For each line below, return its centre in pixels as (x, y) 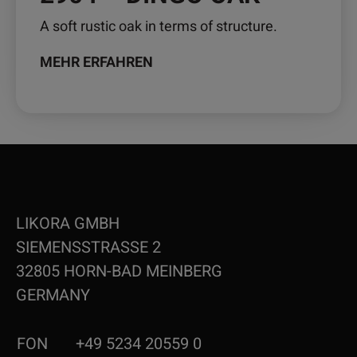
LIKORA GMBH (68, 224)
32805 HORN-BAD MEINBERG (119, 272)
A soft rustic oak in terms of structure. (159, 27)
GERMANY (53, 296)
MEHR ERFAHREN (96, 63)
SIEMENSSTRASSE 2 (88, 248)
